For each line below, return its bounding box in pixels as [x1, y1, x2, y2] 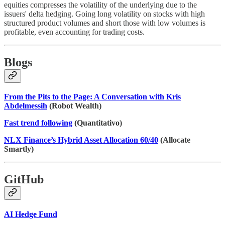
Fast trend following [4, 119, 72, 128]
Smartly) [4, 145, 34, 154]
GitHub [4, 173, 44, 186]
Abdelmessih [4, 101, 47, 110]
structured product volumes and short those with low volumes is [4, 18, 205, 27]
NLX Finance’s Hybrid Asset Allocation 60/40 [4, 136, 158, 145]
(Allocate [158, 136, 190, 145]
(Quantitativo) [72, 119, 122, 128]
